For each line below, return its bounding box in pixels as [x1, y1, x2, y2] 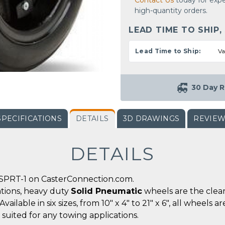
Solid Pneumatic [71, 186, 142, 196]
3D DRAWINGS [123, 114, 180, 124]
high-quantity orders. [135, 6, 207, 16]
